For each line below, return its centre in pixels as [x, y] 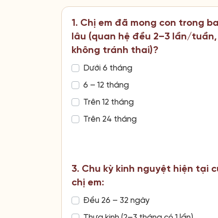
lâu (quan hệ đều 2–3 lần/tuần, [144, 36]
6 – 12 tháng [106, 85]
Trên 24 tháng [110, 119]
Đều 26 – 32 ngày [117, 200]
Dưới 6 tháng [108, 68]
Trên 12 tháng [109, 102]
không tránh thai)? [115, 50]
